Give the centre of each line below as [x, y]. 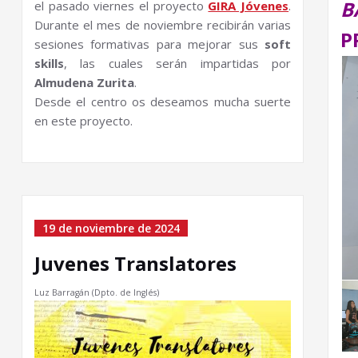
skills [49, 63]
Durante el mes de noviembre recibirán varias [163, 25]
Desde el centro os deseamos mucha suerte [163, 101]
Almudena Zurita [84, 82]
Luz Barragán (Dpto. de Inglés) [97, 292]
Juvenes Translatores [135, 263]
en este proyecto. [84, 121]
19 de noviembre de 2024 [111, 228]
